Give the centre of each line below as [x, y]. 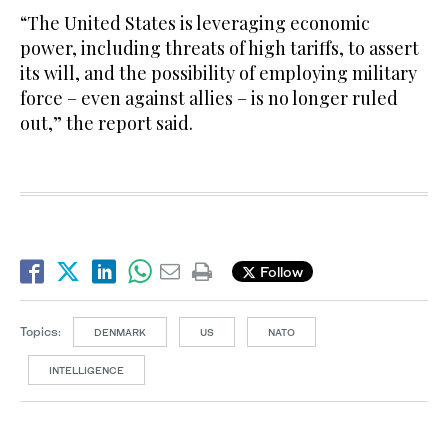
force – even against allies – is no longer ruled [209, 97]
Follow [279, 272]
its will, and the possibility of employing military [218, 72]
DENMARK [120, 331]
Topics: [40, 331]
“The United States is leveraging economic [195, 22]
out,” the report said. [106, 122]
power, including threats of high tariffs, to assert [219, 47]
